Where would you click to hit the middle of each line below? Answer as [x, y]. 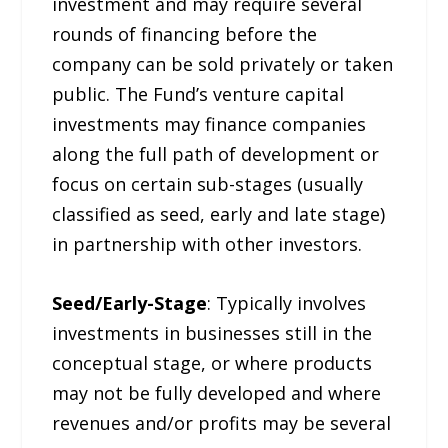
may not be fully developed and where [217, 393]
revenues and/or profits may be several [222, 423]
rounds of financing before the [185, 34]
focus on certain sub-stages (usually [208, 184]
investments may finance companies [209, 124]
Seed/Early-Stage [130, 303]
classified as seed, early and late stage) [219, 214]
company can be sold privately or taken [223, 64]
